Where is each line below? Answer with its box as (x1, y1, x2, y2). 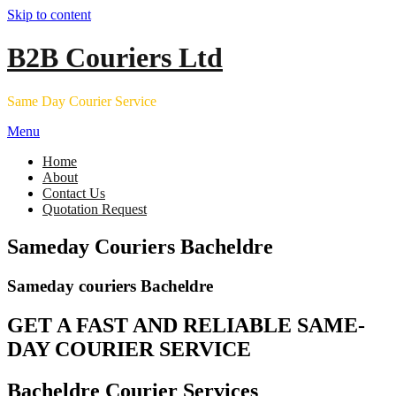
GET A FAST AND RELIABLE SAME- (7, 313, 365, 337)
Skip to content (7, 7, 91, 22)
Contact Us (42, 185, 105, 201)
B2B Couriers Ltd (7, 42, 223, 74)
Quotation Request (42, 201, 147, 217)
